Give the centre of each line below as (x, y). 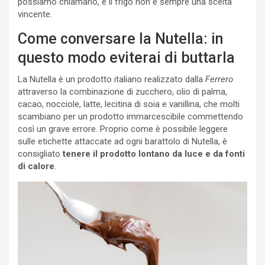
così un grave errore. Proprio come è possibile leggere (123, 129)
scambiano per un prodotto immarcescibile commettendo (130, 117)
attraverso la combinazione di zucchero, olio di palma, (122, 92)
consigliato (40, 154)
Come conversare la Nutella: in (120, 39)
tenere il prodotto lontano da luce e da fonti (154, 154)
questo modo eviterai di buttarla (126, 58)
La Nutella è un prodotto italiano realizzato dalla (112, 80)
